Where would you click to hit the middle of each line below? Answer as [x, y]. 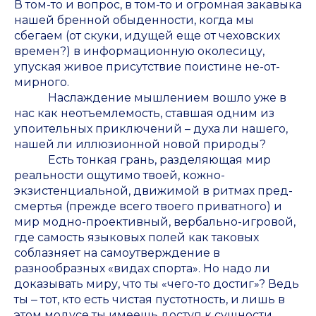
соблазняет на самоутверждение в [117, 253]
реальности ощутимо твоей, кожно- [120, 176]
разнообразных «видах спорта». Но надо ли [142, 269]
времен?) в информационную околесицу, [139, 51]
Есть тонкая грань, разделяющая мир [142, 160]
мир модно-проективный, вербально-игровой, [155, 222]
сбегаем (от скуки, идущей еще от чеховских [147, 36]
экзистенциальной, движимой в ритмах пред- [153, 191]
